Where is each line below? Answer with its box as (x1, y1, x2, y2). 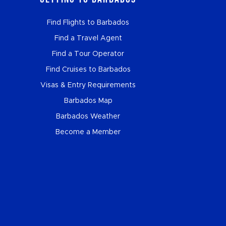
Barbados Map (64, 97, 112, 105)
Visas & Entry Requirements (40, 82, 136, 89)
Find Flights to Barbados (47, 19, 130, 27)
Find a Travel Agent (54, 35, 122, 42)
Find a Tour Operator (52, 50, 125, 58)
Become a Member (55, 129, 121, 136)
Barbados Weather (56, 113, 121, 121)
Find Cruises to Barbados (45, 66, 131, 74)
